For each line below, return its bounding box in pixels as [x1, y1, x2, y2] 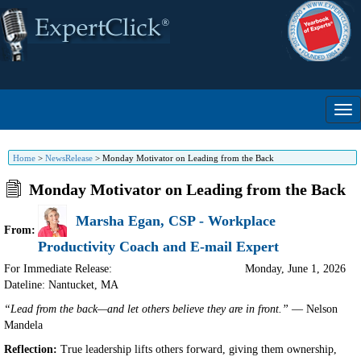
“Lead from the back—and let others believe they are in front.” [4, 303, 288, 315]
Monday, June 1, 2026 [245, 263, 346, 275]
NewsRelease [45, 153, 93, 163]
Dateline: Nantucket [4, 279, 94, 291]
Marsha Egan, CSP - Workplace [76, 212, 276, 229]
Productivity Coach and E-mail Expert [38, 239, 279, 255]
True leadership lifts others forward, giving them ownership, [57, 343, 337, 355]
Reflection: [4, 343, 57, 355]
